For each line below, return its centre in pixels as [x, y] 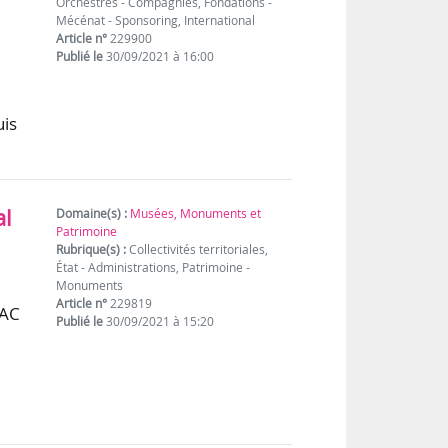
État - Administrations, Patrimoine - [153, 268]
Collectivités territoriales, [197, 250]
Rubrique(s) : [91, 250]
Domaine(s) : [92, 214]
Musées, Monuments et [196, 214]
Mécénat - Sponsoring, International [156, 21]
